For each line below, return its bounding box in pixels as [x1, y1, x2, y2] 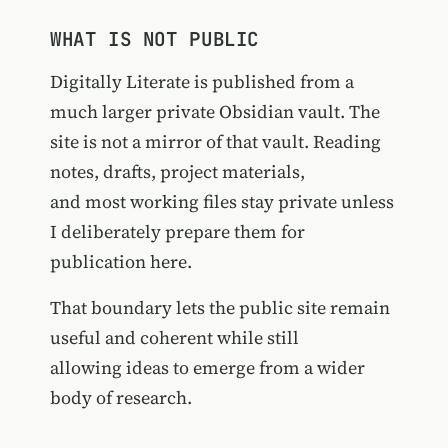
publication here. [49, 249, 192, 275]
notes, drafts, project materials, [49, 159, 305, 185]
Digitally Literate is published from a [49, 69, 354, 95]
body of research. [49, 385, 192, 411]
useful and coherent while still [49, 325, 299, 351]
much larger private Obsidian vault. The [49, 99, 380, 125]
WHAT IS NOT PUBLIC [49, 26, 259, 53]
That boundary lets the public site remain [49, 295, 390, 321]
